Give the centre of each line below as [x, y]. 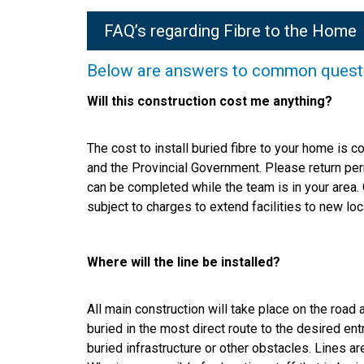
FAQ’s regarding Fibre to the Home [230, 31]
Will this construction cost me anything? [210, 101]
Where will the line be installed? [184, 262]
